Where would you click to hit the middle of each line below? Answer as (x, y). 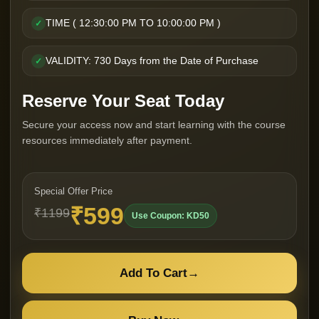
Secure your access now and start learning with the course (154, 125)
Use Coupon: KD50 (171, 216)
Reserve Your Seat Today (123, 101)
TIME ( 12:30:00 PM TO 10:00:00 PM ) (133, 23)
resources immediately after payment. (107, 140)
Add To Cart (153, 273)
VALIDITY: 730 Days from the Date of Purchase (152, 61)
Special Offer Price (73, 191)
